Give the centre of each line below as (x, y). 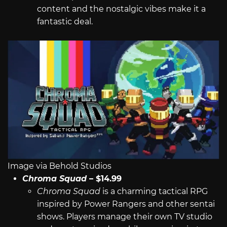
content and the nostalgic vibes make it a (121, 9)
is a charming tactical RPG (154, 192)
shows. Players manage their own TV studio (124, 217)
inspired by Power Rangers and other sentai (126, 204)
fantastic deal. (65, 21)
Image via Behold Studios (60, 166)
